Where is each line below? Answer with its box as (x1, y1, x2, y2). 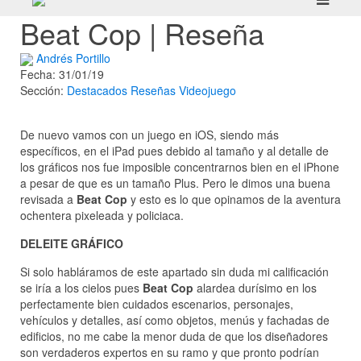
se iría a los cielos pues (20, 280, 143, 297)
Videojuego (179, 82, 236, 99)
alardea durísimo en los (193, 280, 317, 297)
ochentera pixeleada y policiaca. (20, 207, 184, 224)
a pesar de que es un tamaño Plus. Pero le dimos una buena (20, 175, 330, 192)
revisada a (20, 191, 77, 208)
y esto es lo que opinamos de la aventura (127, 191, 341, 208)
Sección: (20, 82, 67, 99)
